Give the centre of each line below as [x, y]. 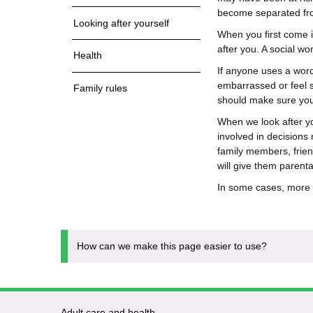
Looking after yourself [121, 23]
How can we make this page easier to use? [172, 246]
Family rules [100, 88]
